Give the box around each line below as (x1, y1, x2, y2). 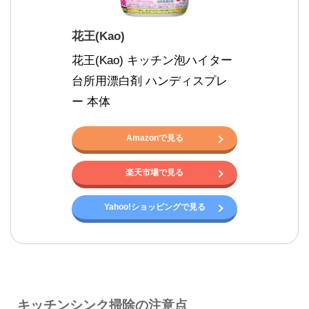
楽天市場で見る (126, 167, 183, 177)
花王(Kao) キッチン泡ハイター (72, 53, 232, 67)
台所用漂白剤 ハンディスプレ (72, 74, 228, 88)
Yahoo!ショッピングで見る (103, 201, 206, 212)
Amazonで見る (126, 132, 183, 143)
